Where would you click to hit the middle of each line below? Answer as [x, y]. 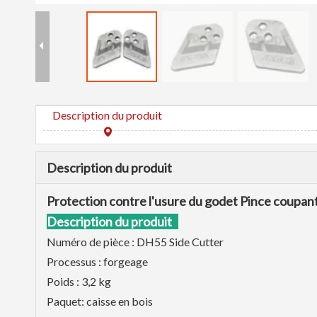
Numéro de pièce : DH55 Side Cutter [136, 242]
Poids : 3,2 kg [79, 281]
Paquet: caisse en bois [100, 301]
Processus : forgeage [97, 261]
